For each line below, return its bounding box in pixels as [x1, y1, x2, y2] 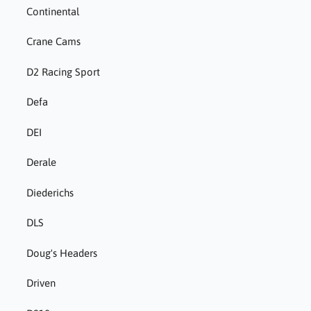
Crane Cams [26, 35, 81, 48]
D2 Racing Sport [26, 65, 100, 78]
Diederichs [26, 186, 74, 199]
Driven [26, 277, 56, 289]
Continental [26, 5, 79, 17]
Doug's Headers [26, 246, 97, 259]
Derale [26, 156, 56, 169]
